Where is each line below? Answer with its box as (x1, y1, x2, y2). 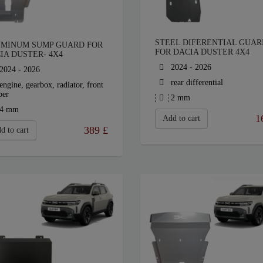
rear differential (168, 78, 223, 87)
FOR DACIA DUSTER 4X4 (154, 48, 249, 57)
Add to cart (162, 114, 200, 123)
